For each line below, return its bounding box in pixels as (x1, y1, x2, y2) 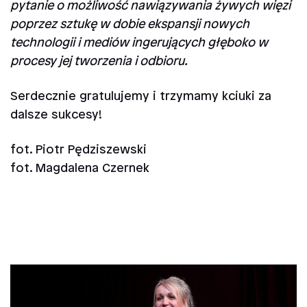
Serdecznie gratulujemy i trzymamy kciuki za (10, 90, 271, 104)
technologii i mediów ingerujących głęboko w (10, 36, 268, 51)
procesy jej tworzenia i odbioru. (10, 55, 188, 69)
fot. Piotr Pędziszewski (10, 143, 147, 158)
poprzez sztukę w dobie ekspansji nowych (10, 18, 249, 32)
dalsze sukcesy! (10, 108, 102, 123)
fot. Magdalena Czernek (10, 162, 149, 176)
